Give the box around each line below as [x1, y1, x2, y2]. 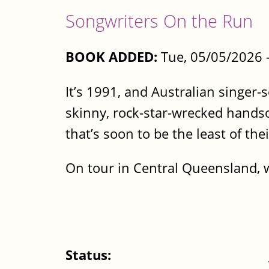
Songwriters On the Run [65, 8, 253, 32]
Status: [65, 246, 115, 265]
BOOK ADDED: [65, 47, 157, 67]
